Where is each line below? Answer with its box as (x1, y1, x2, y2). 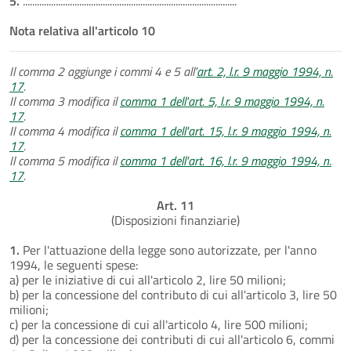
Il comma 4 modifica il (9, 121, 120, 140)
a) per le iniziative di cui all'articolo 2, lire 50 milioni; (9, 270, 286, 289)
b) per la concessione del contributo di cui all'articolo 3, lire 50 (9, 284, 337, 304)
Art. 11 (157, 195, 194, 215)
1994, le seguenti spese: (9, 255, 138, 274)
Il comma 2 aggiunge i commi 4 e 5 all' (9, 61, 197, 81)
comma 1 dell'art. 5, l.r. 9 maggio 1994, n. (120, 91, 324, 110)
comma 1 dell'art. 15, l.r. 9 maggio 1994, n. (120, 121, 331, 140)
